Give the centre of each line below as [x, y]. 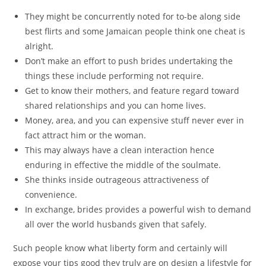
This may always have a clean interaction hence [120, 150]
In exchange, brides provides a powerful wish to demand [138, 210]
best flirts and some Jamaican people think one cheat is [135, 31]
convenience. [51, 195]
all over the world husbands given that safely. [116, 224]
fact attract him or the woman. [86, 135]
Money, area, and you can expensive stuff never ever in [135, 121]
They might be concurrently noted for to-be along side [133, 17]
